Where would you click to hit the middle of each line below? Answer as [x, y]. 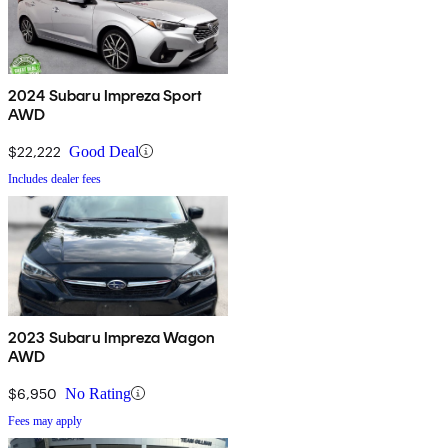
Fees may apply [45, 420]
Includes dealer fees [54, 178]
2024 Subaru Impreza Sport [105, 95]
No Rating [98, 393]
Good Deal [104, 151]
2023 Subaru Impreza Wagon [111, 337]
